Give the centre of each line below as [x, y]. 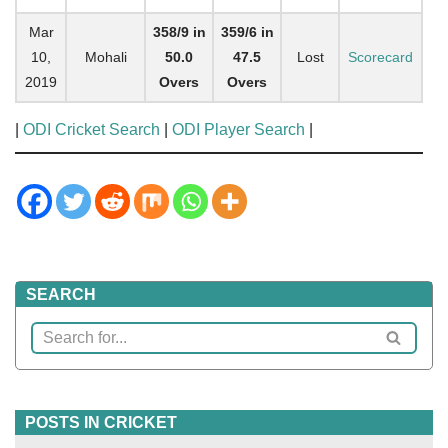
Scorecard [380, 56]
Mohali [105, 56]
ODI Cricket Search [91, 129]
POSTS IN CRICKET [101, 422]
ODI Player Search [238, 129]
